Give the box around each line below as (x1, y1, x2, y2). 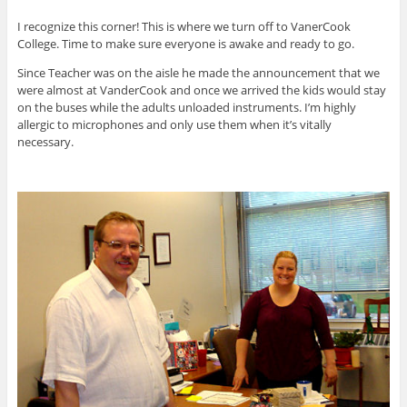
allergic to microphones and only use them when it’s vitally (16, 116, 332, 134)
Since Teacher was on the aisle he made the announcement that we (16, 65, 380, 82)
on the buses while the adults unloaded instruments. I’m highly (16, 99, 356, 116)
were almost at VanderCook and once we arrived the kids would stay (16, 82, 386, 99)
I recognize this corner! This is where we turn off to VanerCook (16, 18, 351, 35)
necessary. (16, 134, 74, 151)
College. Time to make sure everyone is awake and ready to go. (16, 35, 354, 53)
